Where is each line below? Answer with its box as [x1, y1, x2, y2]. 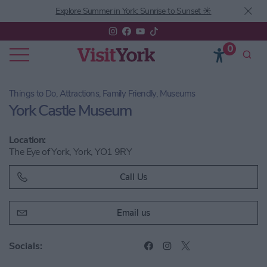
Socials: [9, 239, 42, 253]
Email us [116, 207, 151, 219]
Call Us [119, 171, 148, 183]
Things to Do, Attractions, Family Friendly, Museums [9, 88, 195, 100]
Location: [9, 133, 46, 147]
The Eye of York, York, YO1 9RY [9, 145, 132, 159]
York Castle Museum [9, 100, 131, 121]
